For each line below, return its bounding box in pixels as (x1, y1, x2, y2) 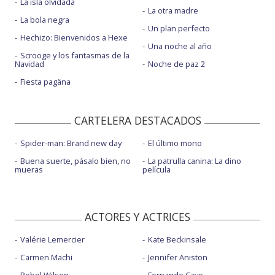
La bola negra (20, 14, 69, 26)
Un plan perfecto (147, 23, 210, 34)
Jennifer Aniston (147, 251, 207, 263)
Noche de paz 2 (147, 58, 205, 70)
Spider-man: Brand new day (20, 137, 122, 149)
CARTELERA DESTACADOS (74, 112, 201, 128)
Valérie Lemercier (20, 233, 85, 245)
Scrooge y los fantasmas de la (20, 50, 130, 61)
